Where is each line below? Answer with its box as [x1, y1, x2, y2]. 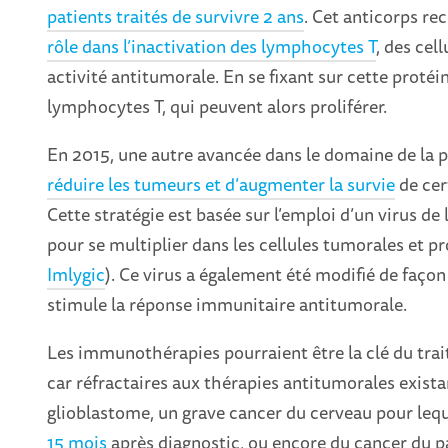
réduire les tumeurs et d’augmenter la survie [47, 170, 396, 199]
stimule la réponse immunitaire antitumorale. [47, 290, 408, 319]
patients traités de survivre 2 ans [47, 2, 305, 31]
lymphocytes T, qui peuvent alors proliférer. [47, 92, 388, 121]
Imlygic [47, 260, 106, 289]
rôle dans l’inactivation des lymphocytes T [47, 32, 377, 61]
